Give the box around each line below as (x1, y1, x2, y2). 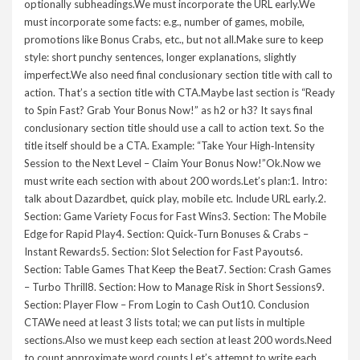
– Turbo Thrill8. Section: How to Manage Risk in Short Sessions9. (24, 280, 325, 294)
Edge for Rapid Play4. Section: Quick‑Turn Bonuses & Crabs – (24, 227, 309, 241)
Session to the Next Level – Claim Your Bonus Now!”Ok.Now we (24, 157, 321, 170)
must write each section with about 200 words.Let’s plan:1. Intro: (24, 174, 327, 188)
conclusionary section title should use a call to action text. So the (24, 121, 324, 135)
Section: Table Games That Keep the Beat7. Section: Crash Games (24, 263, 331, 276)
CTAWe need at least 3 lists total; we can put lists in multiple (24, 316, 305, 329)
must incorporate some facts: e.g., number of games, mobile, (24, 15, 305, 29)
